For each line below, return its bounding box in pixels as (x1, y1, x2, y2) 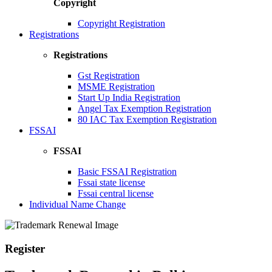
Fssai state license (78, 177, 145, 188)
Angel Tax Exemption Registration (78, 103, 211, 114)
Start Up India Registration (78, 92, 180, 103)
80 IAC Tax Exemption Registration (78, 114, 217, 124)
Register (5, 242, 45, 255)
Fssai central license (78, 188, 154, 199)
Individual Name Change (29, 199, 126, 209)
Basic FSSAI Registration (78, 166, 177, 177)
